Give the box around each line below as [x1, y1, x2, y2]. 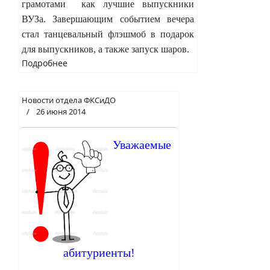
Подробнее [22, 57, 67, 69]
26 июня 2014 [36, 105, 86, 117]
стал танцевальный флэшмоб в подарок [22, 28, 194, 39]
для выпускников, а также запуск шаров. [22, 43, 189, 54]
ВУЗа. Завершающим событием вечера [22, 13, 194, 24]
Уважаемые [113, 137, 171, 151]
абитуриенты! [63, 246, 135, 260]
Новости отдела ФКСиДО [22, 94, 116, 105]
